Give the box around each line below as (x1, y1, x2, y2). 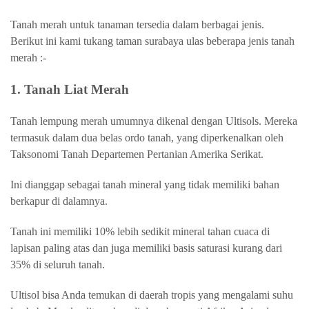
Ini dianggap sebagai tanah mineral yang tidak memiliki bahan (10, 179, 279, 190)
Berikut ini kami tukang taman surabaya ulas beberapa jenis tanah (10, 35, 295, 47)
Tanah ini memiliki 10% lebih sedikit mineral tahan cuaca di (10, 226, 270, 237)
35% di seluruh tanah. (10, 259, 108, 270)
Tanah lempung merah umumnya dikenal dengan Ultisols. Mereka (10, 115, 297, 127)
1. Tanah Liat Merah (10, 82, 129, 97)
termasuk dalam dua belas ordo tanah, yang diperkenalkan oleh (10, 132, 283, 143)
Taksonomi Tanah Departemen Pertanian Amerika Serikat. (10, 148, 266, 160)
